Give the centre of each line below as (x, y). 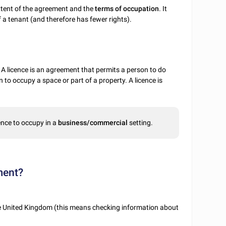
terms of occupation (127, 8)
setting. (141, 123)
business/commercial (94, 123)
